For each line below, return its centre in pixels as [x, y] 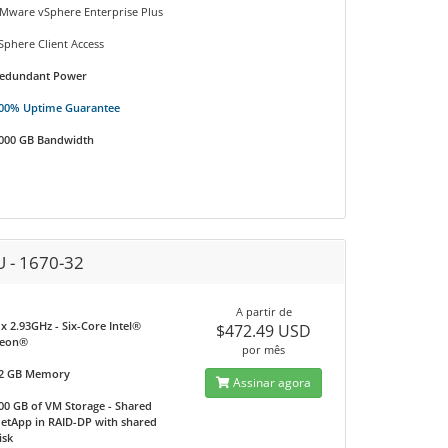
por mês [264, 349]
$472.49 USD [264, 331]
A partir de [263, 311]
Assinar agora [271, 382]
